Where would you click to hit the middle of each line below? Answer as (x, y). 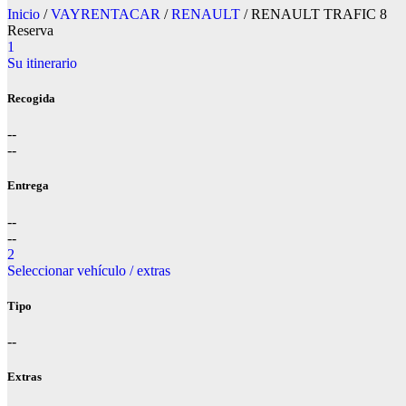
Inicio (24, 14)
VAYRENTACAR (106, 14)
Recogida (31, 99)
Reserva (30, 30)
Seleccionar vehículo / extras (89, 270)
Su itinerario (42, 63)
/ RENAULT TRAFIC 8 (314, 14)
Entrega (28, 186)
